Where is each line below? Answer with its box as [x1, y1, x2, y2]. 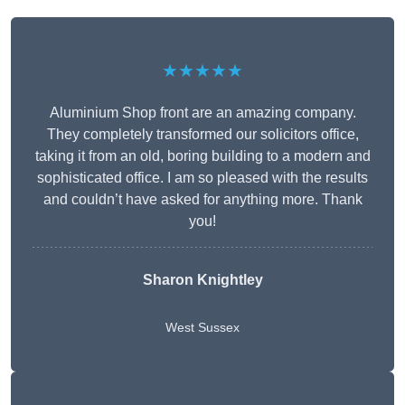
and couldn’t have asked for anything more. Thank [42, 192, 363, 208]
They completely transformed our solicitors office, [46, 127, 359, 143]
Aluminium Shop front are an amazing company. [49, 105, 356, 121]
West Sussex [165, 320, 240, 335]
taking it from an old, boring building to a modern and [34, 148, 371, 165]
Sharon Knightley [142, 272, 263, 288]
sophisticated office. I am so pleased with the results [37, 170, 368, 186]
